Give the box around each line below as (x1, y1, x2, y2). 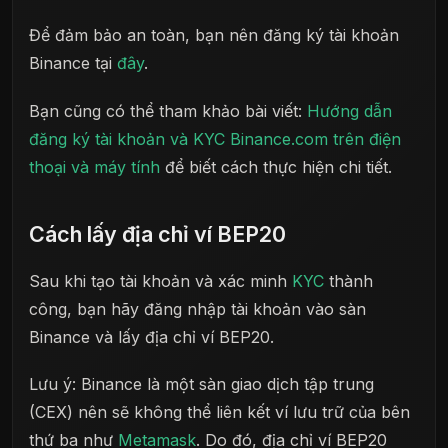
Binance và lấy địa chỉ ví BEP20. (29, 326, 274, 347)
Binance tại (29, 53, 117, 74)
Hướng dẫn (307, 100, 392, 121)
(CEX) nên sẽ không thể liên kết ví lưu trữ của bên (29, 401, 410, 422)
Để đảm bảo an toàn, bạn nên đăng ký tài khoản (29, 25, 399, 46)
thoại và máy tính (29, 156, 160, 177)
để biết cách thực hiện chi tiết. (160, 156, 392, 177)
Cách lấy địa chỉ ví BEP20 (29, 221, 286, 248)
